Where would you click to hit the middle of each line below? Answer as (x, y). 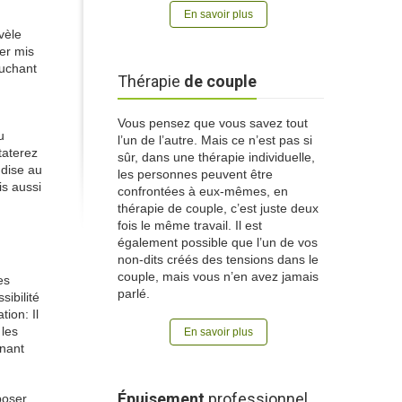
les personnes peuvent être (195, 174)
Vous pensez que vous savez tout (213, 123)
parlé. (134, 293)
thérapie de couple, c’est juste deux (218, 208)
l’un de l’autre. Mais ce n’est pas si (215, 140)
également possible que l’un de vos (218, 242)
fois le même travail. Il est (190, 225)
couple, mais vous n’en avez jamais (218, 276)
